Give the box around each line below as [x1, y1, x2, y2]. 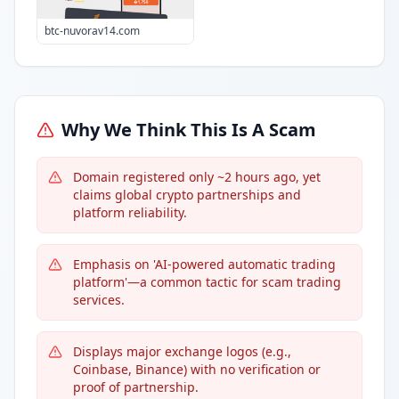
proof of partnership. [73, 379, 199, 395]
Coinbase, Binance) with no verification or [73, 361, 321, 378]
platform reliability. [73, 204, 187, 221]
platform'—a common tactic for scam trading [73, 273, 341, 290]
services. [73, 291, 125, 308]
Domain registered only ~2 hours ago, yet [73, 168, 321, 185]
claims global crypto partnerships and [73, 186, 301, 203]
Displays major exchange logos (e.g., [73, 343, 291, 360]
